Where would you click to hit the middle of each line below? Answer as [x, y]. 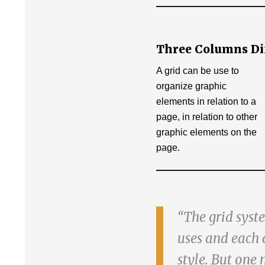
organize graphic [191, 86]
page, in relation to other [207, 117]
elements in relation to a [206, 101]
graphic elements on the [206, 132]
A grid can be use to [198, 71]
